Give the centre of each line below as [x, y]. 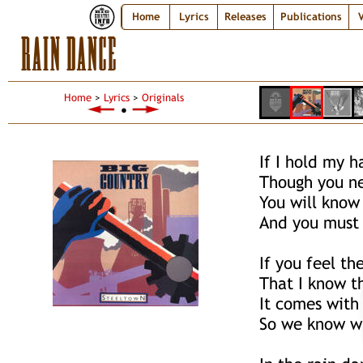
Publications [311, 17]
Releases [246, 17]
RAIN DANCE [68, 58]
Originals [162, 98]
